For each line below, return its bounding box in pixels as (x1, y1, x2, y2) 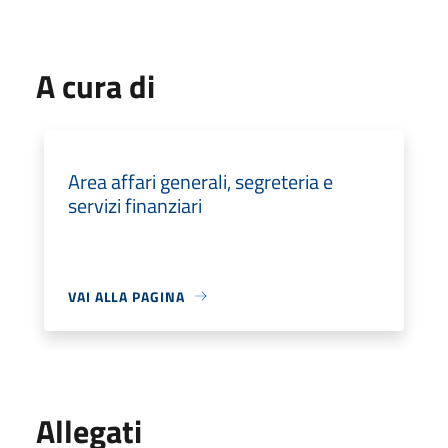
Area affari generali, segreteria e (68, 165, 333, 197)
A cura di (36, 61, 155, 110)
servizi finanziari (68, 189, 202, 221)
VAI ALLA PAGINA (68, 285, 185, 307)
